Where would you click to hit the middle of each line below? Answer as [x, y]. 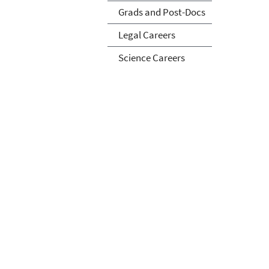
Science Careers [151, 57]
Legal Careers [147, 35]
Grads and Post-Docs [162, 12]
